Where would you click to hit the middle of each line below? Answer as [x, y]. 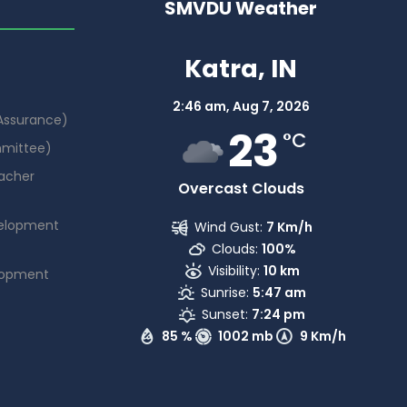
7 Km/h [290, 227]
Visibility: [233, 270]
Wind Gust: [229, 227]
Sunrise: [225, 292]
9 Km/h [323, 336]
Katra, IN [241, 68]
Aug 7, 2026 [271, 106]
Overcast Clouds [241, 188]
